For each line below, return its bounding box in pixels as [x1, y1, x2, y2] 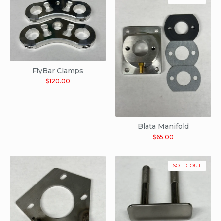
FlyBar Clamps [32, 66, 83, 75]
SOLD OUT [172, 162, 201, 169]
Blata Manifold [138, 121, 189, 131]
